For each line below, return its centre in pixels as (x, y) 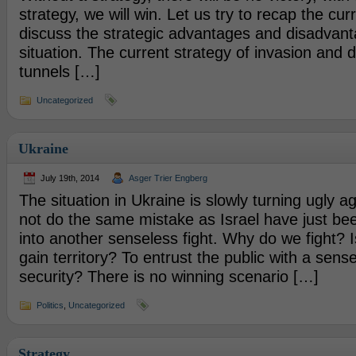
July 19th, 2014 (70, 178)
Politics (50, 305)
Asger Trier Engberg (168, 178)
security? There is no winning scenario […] (168, 277)
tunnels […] (59, 72)
